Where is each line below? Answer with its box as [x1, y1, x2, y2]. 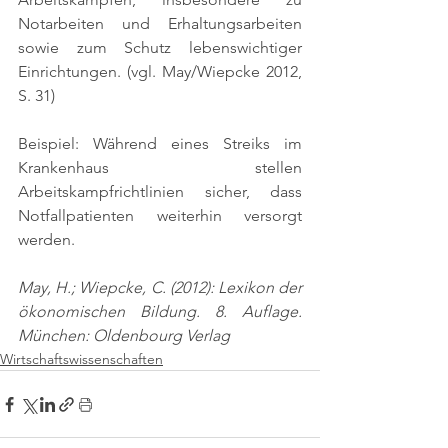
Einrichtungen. [18, 62, 127, 81]
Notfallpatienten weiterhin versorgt [18, 206, 302, 225]
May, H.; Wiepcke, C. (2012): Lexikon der [18, 278, 302, 297]
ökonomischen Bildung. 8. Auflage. [18, 302, 302, 321]
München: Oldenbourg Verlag [18, 326, 230, 345]
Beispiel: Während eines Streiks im [18, 134, 302, 153]
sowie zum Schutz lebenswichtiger [18, 38, 302, 57]
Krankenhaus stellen [18, 158, 302, 177]
